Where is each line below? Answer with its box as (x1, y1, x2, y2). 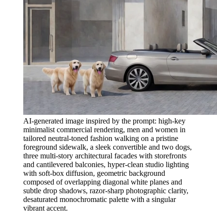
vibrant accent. (23, 203, 68, 212)
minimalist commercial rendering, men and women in (23, 125, 186, 134)
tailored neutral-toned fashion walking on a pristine (23, 134, 178, 142)
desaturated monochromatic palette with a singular (23, 195, 176, 203)
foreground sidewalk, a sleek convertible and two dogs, (23, 142, 192, 151)
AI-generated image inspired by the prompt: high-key (23, 116, 186, 125)
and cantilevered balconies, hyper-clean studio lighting (23, 160, 189, 169)
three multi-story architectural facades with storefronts (23, 151, 186, 160)
